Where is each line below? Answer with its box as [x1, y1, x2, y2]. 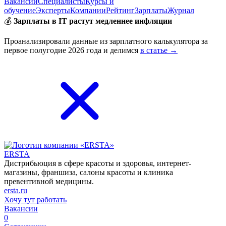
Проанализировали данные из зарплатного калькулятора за [4, 37, 208, 45]
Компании [70, 6, 106, 15]
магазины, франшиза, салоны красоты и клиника [4, 168, 173, 177]
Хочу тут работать [4, 195, 67, 204]
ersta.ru [4, 186, 27, 195]
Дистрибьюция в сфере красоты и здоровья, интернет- [4, 159, 191, 167]
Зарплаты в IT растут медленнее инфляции [14, 17, 172, 25]
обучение [4, 6, 36, 15]
